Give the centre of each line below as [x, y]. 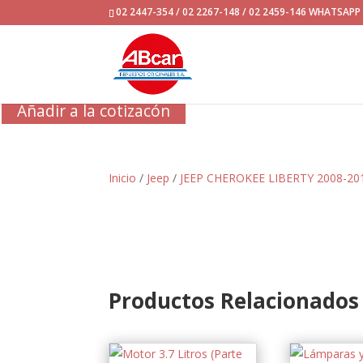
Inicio [123, 177]
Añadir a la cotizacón [94, 111]
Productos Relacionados [234, 300]
